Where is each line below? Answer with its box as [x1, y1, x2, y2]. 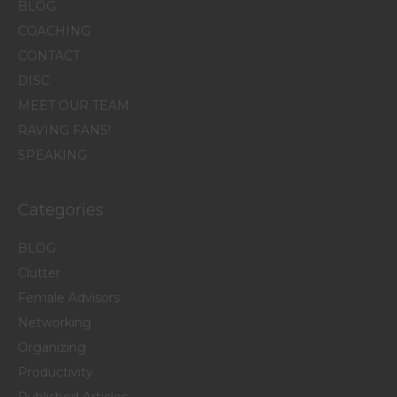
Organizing [18, 339, 86, 355]
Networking [18, 314, 91, 331]
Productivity [18, 363, 93, 380]
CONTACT [18, 47, 80, 64]
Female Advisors [18, 289, 120, 306]
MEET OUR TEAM [18, 97, 129, 113]
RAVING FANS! [18, 121, 111, 138]
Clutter [18, 264, 60, 281]
